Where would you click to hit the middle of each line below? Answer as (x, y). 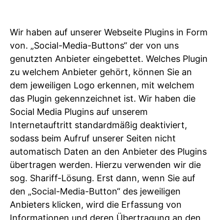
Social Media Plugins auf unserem (79, 112)
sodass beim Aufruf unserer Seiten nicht (93, 138)
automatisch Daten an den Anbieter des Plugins (108, 152)
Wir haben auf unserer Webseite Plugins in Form (109, 32)
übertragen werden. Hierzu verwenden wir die (105, 165)
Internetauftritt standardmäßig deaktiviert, (98, 125)
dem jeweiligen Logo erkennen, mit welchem (102, 85)
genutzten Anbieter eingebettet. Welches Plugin (109, 59)
